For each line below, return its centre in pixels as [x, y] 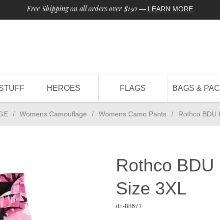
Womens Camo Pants [133, 114]
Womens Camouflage [53, 114]
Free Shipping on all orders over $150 [82, 9]
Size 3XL [151, 188]
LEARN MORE [170, 9]
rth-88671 [129, 206]
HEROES [64, 88]
